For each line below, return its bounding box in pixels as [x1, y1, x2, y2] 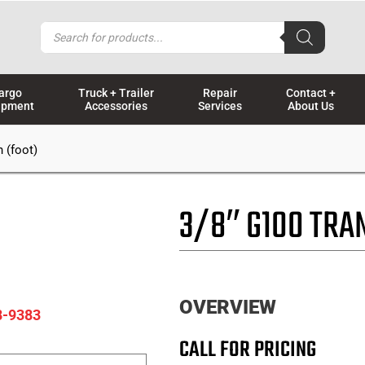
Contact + [286, 86, 336, 99]
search [39, 33, 83, 51]
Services [198, 99, 243, 112]
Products [39, 19, 97, 36]
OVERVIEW [179, 295, 276, 319]
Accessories [85, 99, 148, 112]
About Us [288, 99, 335, 112]
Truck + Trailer [78, 86, 155, 99]
